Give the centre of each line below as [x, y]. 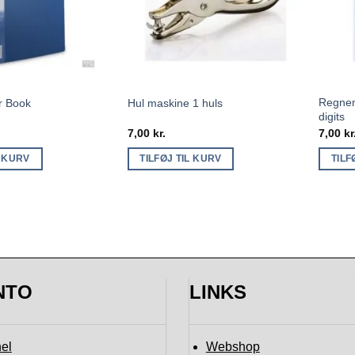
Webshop [233, 346]
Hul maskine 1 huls [175, 103]
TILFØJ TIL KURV [181, 159]
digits [332, 117]
